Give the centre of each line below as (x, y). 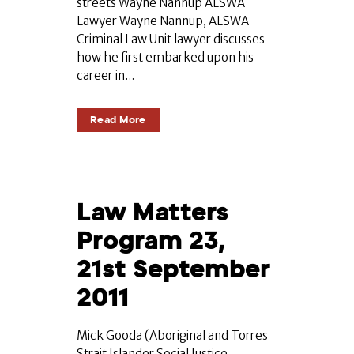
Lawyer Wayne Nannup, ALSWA (163, 21)
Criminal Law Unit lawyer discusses (171, 40)
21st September (173, 269)
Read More (118, 120)
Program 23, (151, 241)
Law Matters (153, 213)
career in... (105, 76)
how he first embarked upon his (165, 58)
